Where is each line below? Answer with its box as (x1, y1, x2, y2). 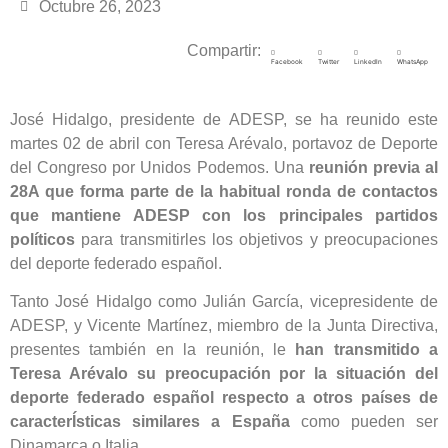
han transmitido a (295, 340, 438, 358)
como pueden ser (289, 412, 438, 430)
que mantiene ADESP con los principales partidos (10, 206, 438, 224)
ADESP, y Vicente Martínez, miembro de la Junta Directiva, (10, 316, 438, 334)
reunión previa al (303, 158, 438, 176)
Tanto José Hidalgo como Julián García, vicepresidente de (10, 292, 438, 310)
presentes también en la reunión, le (10, 340, 296, 358)
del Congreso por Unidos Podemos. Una (10, 158, 304, 176)
